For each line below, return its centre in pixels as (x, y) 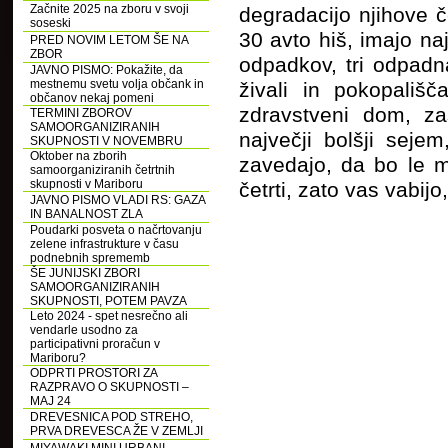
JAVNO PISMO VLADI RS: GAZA (117, 200)
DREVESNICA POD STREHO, (111, 417)
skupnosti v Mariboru (86, 184)
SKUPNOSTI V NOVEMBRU (106, 141)
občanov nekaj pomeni (92, 98)
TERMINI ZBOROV (81, 113)
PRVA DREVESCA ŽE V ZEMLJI (116, 431)
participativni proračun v (95, 344)
